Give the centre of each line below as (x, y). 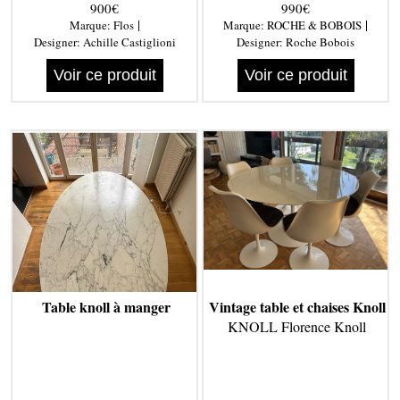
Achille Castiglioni (129, 42)
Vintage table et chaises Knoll (297, 307)
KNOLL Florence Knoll (297, 327)
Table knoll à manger (106, 307)
